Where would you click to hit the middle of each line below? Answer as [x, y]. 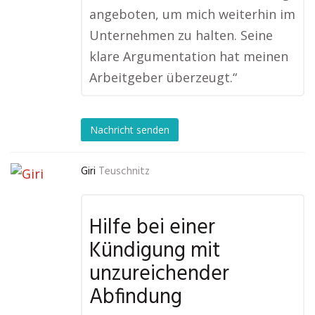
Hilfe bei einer [152, 228]
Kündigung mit [155, 251]
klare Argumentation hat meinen [189, 57]
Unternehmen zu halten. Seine [181, 36]
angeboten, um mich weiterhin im [192, 14]
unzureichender [159, 275]
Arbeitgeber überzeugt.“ [163, 78]
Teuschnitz [124, 172]
